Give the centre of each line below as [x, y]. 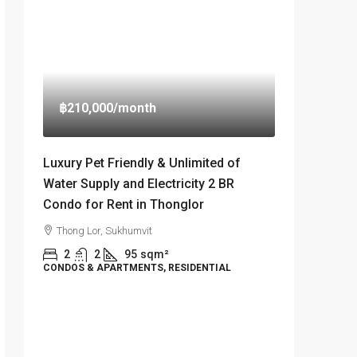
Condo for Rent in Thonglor [124, 205]
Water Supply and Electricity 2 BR [139, 184]
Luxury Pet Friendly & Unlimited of [142, 163]
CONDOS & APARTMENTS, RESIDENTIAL [137, 268]
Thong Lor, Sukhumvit [104, 231]
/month [135, 108]
